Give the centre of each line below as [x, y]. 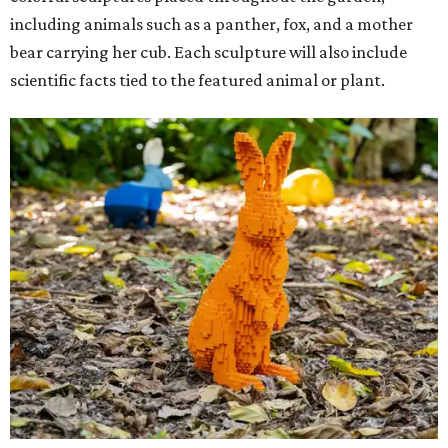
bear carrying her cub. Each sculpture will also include [208, 52]
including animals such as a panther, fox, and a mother [211, 24]
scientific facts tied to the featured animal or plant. [197, 80]
